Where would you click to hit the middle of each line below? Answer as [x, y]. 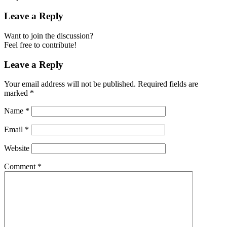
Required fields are [168, 84]
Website [17, 148]
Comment [21, 167]
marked [17, 93]
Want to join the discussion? [49, 35]
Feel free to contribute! [40, 45]
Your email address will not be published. [70, 84]
